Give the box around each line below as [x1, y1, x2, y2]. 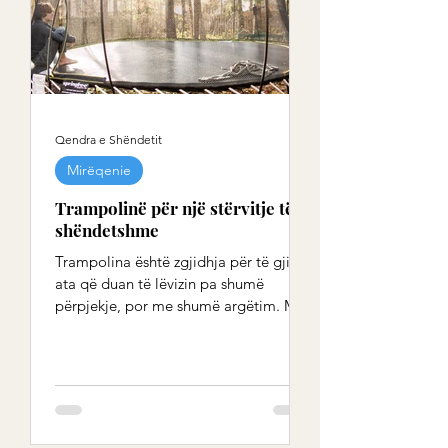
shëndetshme [55, 219, 159, 241]
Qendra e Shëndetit [55, 131, 162, 147]
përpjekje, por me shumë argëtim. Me [55, 296, 305, 315]
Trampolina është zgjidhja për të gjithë [55, 252, 311, 271]
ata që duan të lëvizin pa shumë [55, 274, 264, 293]
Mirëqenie [67, 161, 131, 179]
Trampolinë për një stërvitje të [55, 197, 294, 219]
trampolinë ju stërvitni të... [55, 318, 229, 337]
